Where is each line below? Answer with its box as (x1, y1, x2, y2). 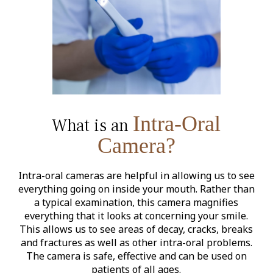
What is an (52, 114, 133, 136)
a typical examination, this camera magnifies (34, 195, 239, 209)
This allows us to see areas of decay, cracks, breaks (19, 222, 253, 236)
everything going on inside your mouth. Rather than (18, 182, 255, 196)
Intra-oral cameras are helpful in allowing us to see (18, 168, 255, 182)
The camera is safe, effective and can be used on (26, 249, 247, 263)
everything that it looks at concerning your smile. (24, 208, 249, 222)
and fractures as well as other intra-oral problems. (20, 235, 252, 249)
